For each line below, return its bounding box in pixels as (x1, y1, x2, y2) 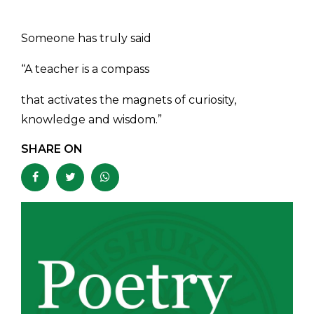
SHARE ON (21, 142, 83, 156)
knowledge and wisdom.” (21, 113, 162, 127)
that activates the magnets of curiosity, (21, 93, 236, 107)
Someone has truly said (21, 32, 151, 46)
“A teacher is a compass (21, 62, 149, 76)
